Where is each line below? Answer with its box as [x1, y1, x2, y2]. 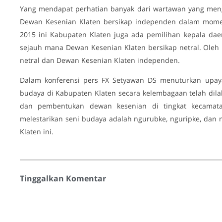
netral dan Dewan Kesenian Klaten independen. [20, 55, 180, 65]
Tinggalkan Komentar [20, 172, 106, 184]
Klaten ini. [20, 127, 54, 137]
